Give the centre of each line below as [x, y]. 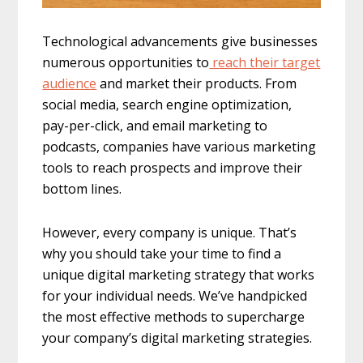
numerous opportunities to [126, 62]
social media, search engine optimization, [167, 104]
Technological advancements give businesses [180, 41]
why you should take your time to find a [162, 253]
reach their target [265, 62]
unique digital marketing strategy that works [179, 274]
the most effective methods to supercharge [174, 316]
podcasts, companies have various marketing [179, 146]
